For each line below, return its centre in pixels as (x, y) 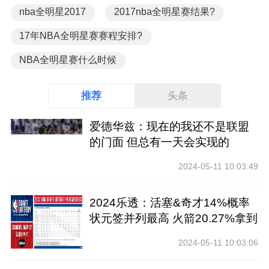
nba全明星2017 (53, 12)
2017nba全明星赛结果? (164, 12)
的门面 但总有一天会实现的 (160, 142)
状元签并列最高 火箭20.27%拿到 (174, 218)
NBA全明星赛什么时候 (68, 60)
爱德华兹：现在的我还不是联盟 (170, 127)
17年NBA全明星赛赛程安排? (81, 36)
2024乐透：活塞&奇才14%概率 (170, 202)
